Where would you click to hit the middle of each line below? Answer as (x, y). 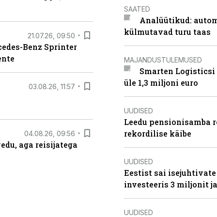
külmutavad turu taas (167, 32)
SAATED (137, 9)
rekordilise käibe (158, 133)
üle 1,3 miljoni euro (161, 83)
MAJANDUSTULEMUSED (163, 60)
